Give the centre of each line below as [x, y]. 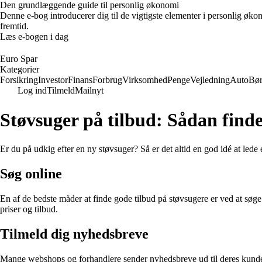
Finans [80, 80]
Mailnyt [89, 90]
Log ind [32, 90]
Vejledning [210, 80]
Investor [53, 80]
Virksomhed [145, 80]
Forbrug [107, 80]
